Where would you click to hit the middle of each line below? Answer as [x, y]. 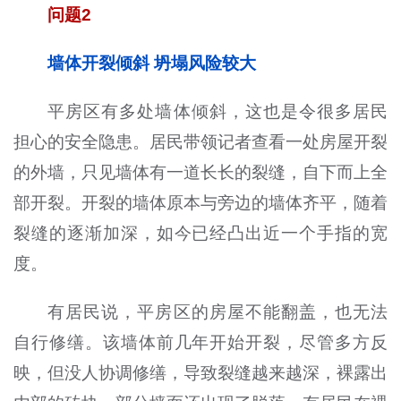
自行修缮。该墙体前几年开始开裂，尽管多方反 [200, 343]
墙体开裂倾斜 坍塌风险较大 [152, 64]
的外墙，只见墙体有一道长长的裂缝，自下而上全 [200, 173]
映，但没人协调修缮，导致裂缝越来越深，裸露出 [200, 373]
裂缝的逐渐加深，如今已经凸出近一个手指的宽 [200, 234]
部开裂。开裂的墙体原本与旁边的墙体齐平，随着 [200, 203]
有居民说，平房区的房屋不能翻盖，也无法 [218, 312]
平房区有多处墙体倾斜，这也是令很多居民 [218, 112]
